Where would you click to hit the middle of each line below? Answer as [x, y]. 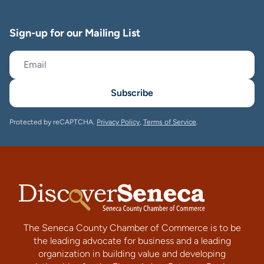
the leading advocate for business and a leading [132, 241]
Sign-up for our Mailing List [75, 33]
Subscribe [132, 93]
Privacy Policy [118, 122]
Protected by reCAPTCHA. [53, 122]
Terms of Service [170, 122]
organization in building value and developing [132, 254]
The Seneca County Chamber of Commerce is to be [132, 228]
